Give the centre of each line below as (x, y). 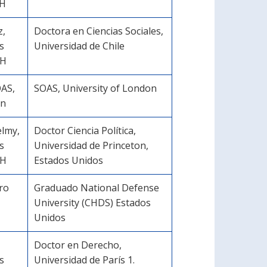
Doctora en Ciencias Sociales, (99, 31)
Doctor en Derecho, (78, 245)
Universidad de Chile (79, 46)
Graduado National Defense (97, 188)
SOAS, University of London (95, 88)
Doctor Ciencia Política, (85, 131)
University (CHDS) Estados (92, 203)
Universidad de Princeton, (91, 145)
